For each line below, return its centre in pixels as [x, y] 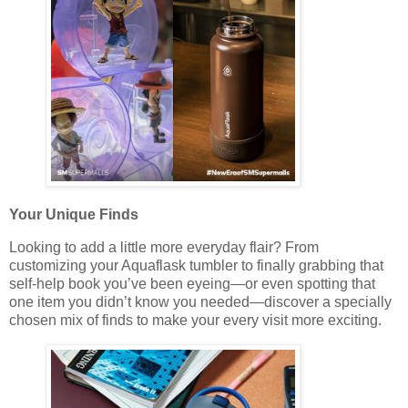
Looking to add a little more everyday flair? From [164, 247]
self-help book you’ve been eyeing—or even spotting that [192, 283]
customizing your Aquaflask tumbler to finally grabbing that [196, 265]
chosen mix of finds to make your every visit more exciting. [195, 320]
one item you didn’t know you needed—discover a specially [200, 301]
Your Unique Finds [74, 214]
